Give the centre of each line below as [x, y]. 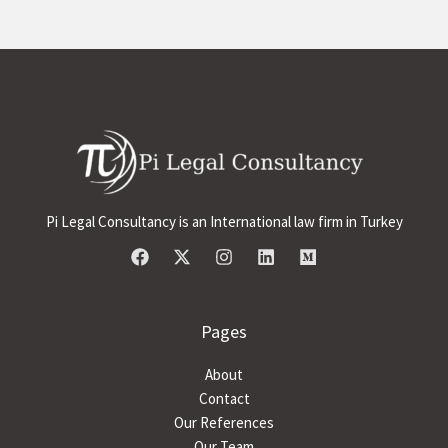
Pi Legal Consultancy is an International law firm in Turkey [224, 221]
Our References [224, 422]
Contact [224, 398]
